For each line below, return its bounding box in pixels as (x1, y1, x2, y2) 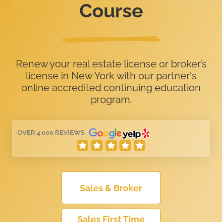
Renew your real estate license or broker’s (15, 58, 207, 70)
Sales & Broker (80, 182, 142, 193)
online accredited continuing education (21, 82, 201, 94)
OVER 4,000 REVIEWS (17, 129, 85, 137)
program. (90, 94, 132, 106)
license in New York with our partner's (25, 70, 197, 82)
